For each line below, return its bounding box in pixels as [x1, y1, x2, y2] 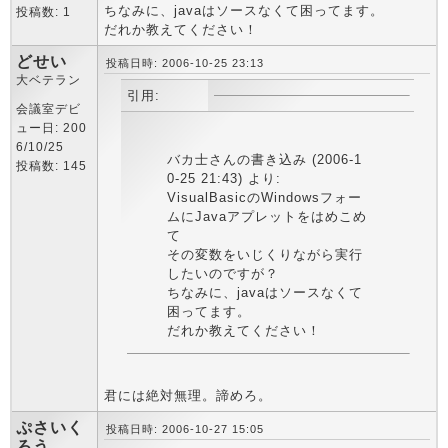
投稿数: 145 [16, 159, 87, 173]
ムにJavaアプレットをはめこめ [166, 209, 367, 224]
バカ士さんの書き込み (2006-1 [166, 152, 362, 167]
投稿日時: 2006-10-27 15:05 [106, 423, 264, 435]
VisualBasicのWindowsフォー [166, 190, 362, 205]
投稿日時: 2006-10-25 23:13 [106, 57, 264, 69]
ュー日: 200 [16, 121, 87, 135]
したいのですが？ [166, 266, 279, 281]
